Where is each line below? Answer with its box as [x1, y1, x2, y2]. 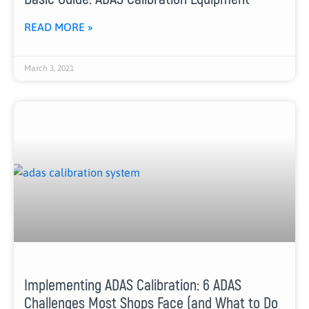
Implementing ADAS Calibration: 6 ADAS [24, 276, 241, 296]
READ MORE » [24, 21, 93, 34]
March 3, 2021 [24, 63, 74, 74]
